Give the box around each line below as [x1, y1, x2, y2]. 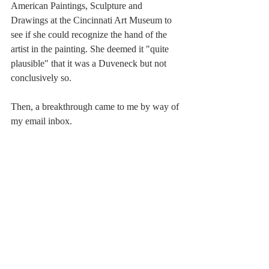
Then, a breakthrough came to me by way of [11, 101, 181, 112]
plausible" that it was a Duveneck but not [11, 58, 169, 68]
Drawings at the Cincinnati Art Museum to [11, 14, 174, 25]
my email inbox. [11, 115, 72, 126]
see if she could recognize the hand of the [11, 29, 169, 40]
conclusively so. [11, 72, 71, 83]
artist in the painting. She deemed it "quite [11, 43, 171, 54]
